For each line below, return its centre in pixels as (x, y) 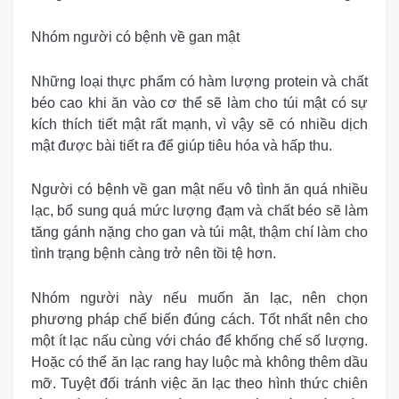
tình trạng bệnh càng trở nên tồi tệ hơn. (154, 254)
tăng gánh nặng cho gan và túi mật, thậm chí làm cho (199, 232)
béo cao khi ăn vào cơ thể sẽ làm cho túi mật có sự (199, 102)
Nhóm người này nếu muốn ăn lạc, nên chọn (199, 297)
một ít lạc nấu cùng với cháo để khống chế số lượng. (199, 340)
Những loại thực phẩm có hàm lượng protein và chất (199, 81)
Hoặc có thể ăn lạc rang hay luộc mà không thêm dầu (199, 362)
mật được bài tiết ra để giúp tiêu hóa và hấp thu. (182, 145)
